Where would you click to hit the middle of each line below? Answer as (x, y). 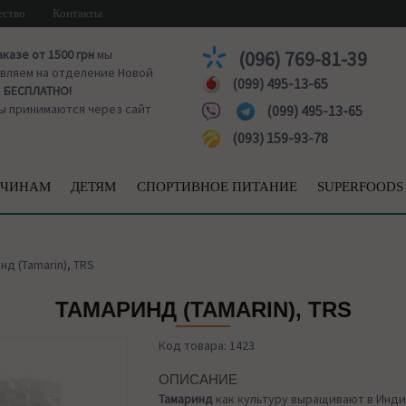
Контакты (77, 13)
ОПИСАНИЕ (198, 380)
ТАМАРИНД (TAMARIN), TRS (203, 309)
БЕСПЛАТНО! (37, 91)
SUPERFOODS (360, 187)
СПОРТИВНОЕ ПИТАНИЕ (217, 187)
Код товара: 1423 (207, 345)
